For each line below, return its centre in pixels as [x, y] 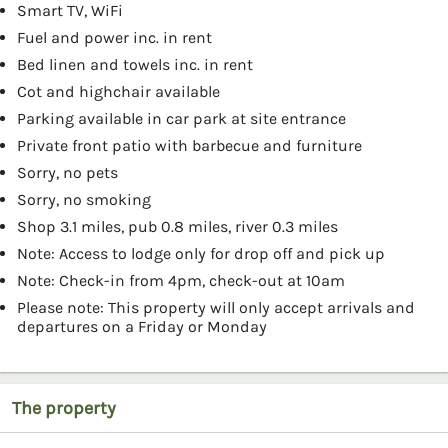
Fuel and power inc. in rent [114, 37]
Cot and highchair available [118, 91]
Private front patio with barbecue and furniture [189, 145]
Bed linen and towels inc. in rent [135, 64]
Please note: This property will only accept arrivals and [216, 307]
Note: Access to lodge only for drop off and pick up [201, 253]
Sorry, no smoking [84, 199]
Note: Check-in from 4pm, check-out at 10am [181, 280]
